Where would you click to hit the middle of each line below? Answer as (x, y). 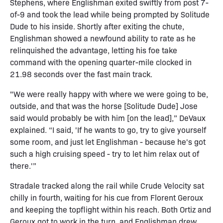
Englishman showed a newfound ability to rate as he (103, 38)
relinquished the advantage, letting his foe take (94, 50)
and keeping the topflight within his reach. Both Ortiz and (111, 209)
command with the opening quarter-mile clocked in (101, 62)
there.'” (23, 165)
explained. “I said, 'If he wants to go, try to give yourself (108, 129)
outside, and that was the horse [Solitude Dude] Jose (104, 106)
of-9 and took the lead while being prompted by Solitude (110, 14)
